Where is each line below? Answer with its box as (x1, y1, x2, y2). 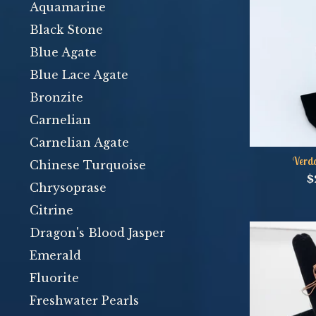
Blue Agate (30, 45, 97, 59)
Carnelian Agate (30, 135, 129, 150)
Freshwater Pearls (30, 293, 139, 308)
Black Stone (30, 23, 103, 37)
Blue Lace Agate (30, 68, 128, 82)
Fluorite (30, 271, 79, 285)
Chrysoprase (30, 181, 107, 195)
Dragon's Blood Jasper (30, 226, 165, 240)
